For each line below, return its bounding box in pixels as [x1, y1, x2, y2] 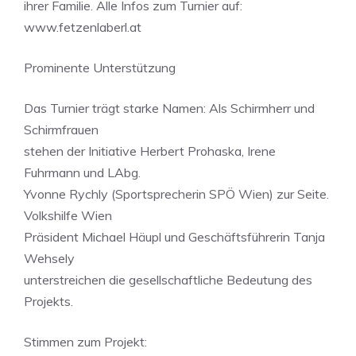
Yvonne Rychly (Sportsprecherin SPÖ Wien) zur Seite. [24, 186, 329, 202]
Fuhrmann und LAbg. [24, 164, 141, 180]
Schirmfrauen [24, 122, 99, 137]
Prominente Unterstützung [24, 60, 176, 75]
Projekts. [24, 293, 73, 309]
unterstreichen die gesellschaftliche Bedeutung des [24, 272, 312, 288]
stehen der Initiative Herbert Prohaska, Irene [24, 143, 276, 159]
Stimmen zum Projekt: [24, 334, 147, 350]
